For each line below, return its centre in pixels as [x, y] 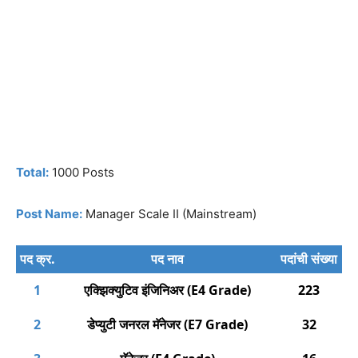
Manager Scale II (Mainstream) [171, 214]
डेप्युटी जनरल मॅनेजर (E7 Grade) [167, 325]
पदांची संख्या [309, 259]
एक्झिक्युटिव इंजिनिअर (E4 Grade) [167, 290]
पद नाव [167, 259]
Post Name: [49, 214]
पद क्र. [37, 259]
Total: [32, 173]
